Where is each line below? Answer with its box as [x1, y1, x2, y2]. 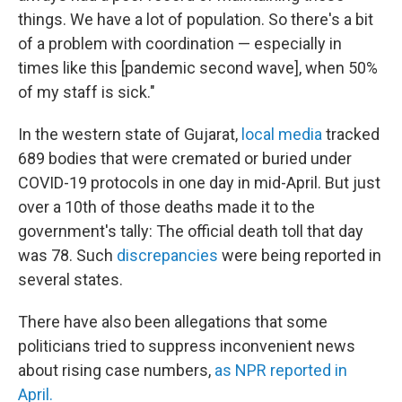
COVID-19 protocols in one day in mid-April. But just [18, 173, 380, 193]
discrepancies [117, 246, 218, 266]
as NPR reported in [214, 361, 347, 380]
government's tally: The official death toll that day [18, 222, 363, 241]
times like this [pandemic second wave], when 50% [18, 58, 378, 78]
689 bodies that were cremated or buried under [18, 149, 352, 169]
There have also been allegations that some [18, 312, 328, 332]
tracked [322, 125, 380, 144]
